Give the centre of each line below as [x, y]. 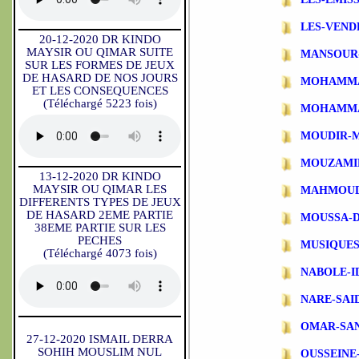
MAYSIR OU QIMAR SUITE [100, 52]
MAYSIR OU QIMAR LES [100, 189]
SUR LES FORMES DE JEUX [100, 65]
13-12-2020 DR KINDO [100, 176]
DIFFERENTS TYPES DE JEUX [100, 202]
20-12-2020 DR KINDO [100, 39]
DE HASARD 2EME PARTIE [100, 215]
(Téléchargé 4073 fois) [100, 253]
